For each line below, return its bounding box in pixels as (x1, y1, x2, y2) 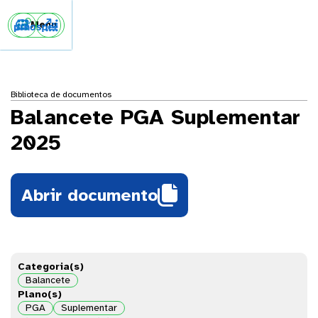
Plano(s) (18, 288, 62, 300)
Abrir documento (21, 185, 158, 206)
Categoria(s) (18, 261, 84, 273)
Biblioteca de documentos (11, 89, 111, 99)
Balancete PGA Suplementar (11, 104, 300, 131)
